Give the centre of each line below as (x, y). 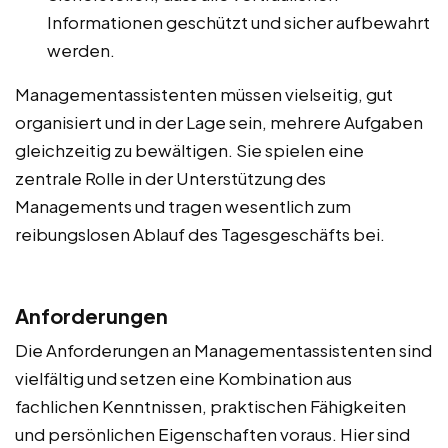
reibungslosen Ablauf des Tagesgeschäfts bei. (200, 234)
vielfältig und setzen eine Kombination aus (183, 378)
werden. (81, 50)
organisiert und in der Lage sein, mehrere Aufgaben (219, 122)
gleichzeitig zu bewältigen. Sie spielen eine (189, 150)
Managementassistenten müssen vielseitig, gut (204, 94)
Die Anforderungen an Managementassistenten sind (223, 350)
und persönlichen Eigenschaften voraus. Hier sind (212, 434)
